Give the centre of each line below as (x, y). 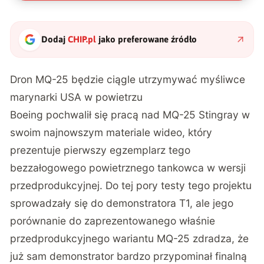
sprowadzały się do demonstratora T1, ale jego (122, 203)
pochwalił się (77, 115)
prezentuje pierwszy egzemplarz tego (100, 150)
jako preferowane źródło (147, 39)
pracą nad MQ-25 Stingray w (179, 115)
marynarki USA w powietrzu (77, 97)
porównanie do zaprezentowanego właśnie (113, 221)
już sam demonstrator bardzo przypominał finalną (129, 256)
